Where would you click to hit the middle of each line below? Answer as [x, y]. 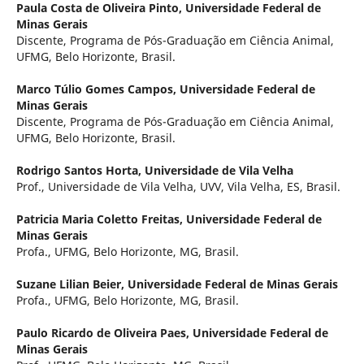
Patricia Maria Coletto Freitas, [101, 219]
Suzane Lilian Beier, [71, 284]
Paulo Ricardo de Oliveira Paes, [104, 332]
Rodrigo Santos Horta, [80, 170]
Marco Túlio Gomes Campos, [97, 89]
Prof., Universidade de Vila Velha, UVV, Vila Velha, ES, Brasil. [178, 186]
